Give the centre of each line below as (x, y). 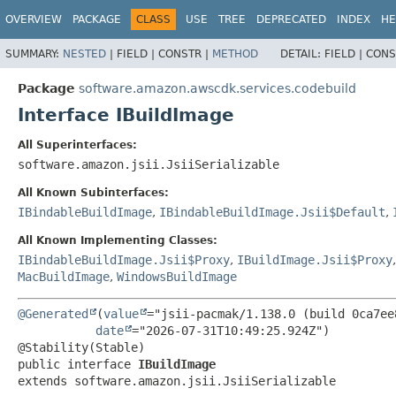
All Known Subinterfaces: (93, 192)
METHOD (235, 53)
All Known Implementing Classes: (118, 240)
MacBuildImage (64, 276)
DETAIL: (302, 53)
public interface (78, 364)
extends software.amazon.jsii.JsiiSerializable (177, 381)
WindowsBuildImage (177, 276)
